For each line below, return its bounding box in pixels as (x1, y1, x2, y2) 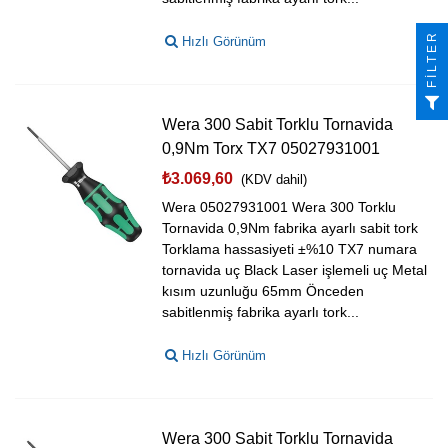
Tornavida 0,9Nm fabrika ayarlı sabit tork (162, 220, 419, 236)
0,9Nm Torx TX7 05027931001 (162, 140, 381, 157)
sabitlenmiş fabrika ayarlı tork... (162, 304, 360, 320)
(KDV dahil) (241, 172, 308, 187)
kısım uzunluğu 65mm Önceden (162, 283, 365, 299)
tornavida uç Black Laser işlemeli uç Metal (162, 262, 428, 278)
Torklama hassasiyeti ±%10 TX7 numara (162, 241, 418, 257)
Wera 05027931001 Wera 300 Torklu (162, 199, 397, 215)
